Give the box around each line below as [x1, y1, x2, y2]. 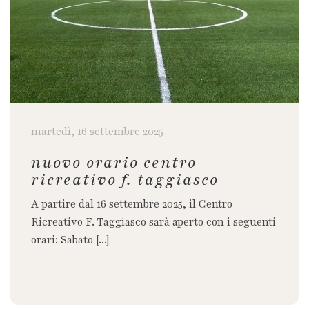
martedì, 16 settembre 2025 [31, 124, 163, 139]
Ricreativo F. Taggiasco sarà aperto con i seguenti [31, 215, 276, 230]
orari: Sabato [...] [31, 232, 109, 248]
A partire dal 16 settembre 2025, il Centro [31, 197, 232, 212]
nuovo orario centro [31, 152, 197, 173]
